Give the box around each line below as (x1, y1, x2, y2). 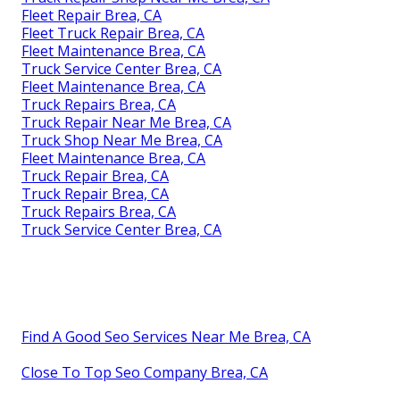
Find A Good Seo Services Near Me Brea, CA (21, 326, 311, 346)
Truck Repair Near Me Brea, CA (21, 112, 231, 132)
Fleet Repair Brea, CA (21, 4, 162, 25)
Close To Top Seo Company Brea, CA (21, 362, 268, 382)
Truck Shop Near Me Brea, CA (21, 129, 222, 150)
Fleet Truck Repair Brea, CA (21, 22, 204, 43)
